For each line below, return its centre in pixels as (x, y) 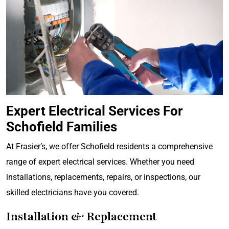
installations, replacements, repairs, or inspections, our (103, 177)
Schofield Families (62, 127)
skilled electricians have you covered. (73, 192)
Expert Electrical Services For (95, 111)
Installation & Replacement (82, 216)
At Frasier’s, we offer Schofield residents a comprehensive (109, 146)
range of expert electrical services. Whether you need (100, 162)
